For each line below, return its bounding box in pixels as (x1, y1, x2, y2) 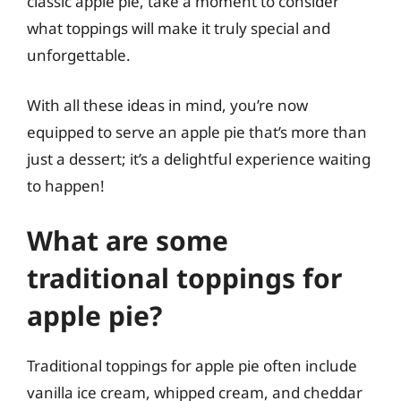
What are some (27, 222, 228, 259)
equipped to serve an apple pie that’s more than (27, 121, 367, 142)
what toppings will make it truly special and (27, 18, 330, 38)
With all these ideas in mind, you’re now (27, 94, 308, 115)
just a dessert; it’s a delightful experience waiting (27, 148, 371, 169)
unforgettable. (27, 45, 131, 65)
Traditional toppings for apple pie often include (27, 355, 357, 376)
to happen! (27, 175, 105, 196)
